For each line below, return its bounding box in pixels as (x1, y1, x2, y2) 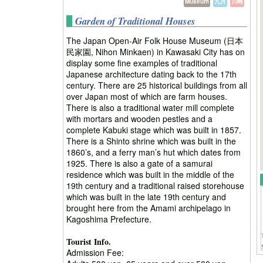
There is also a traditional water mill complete (66, 101, 234, 113)
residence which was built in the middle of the (66, 168, 234, 180)
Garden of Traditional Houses (75, 14, 195, 28)
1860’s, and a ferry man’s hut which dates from (66, 146, 241, 158)
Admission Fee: (66, 246, 124, 258)
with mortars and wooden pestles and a (66, 112, 213, 124)
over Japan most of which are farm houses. (66, 90, 227, 102)
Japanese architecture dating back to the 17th (66, 68, 237, 80)
